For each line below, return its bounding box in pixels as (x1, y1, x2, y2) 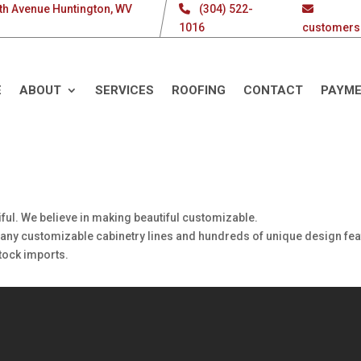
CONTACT (243, 83, 303, 98)
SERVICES (95, 83, 154, 98)
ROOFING (172, 83, 226, 98)
